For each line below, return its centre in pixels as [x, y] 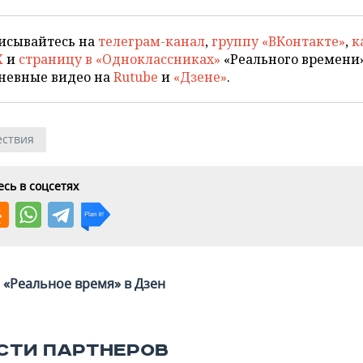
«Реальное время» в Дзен [84, 284]
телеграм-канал [152, 41]
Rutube [136, 77]
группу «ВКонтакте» [278, 41]
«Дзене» [200, 77]
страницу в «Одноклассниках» [120, 59]
